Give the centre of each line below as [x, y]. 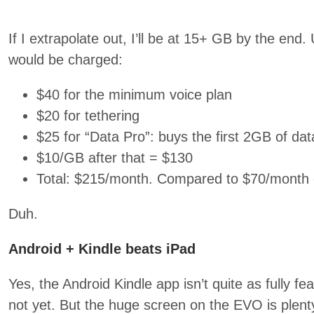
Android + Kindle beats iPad [102, 249]
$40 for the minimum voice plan [134, 95]
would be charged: [66, 60]
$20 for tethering [88, 116]
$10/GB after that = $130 [115, 158]
